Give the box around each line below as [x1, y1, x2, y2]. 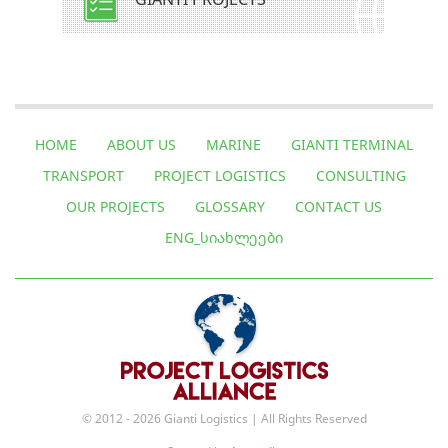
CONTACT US [295, 197, 382, 217]
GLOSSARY [195, 197, 265, 217]
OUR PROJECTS [66, 197, 165, 217]
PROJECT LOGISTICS [153, 166, 286, 186]
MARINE [206, 135, 261, 155]
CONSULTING [315, 166, 406, 186]
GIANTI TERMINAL [291, 135, 413, 155]
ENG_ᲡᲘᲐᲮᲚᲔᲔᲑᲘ [165, 228, 283, 248]
